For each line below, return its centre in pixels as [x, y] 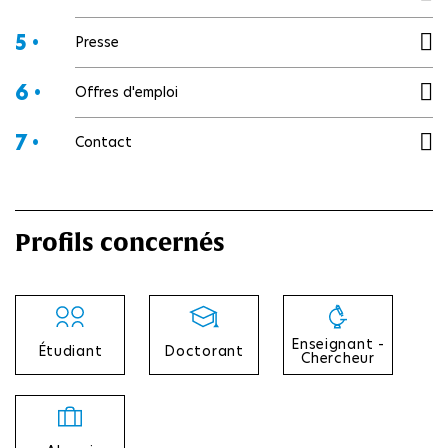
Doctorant [204, 350]
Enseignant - [338, 343]
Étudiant [70, 350]
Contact [103, 141]
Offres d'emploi [126, 91]
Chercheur [338, 357]
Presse [97, 41]
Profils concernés [120, 241]
